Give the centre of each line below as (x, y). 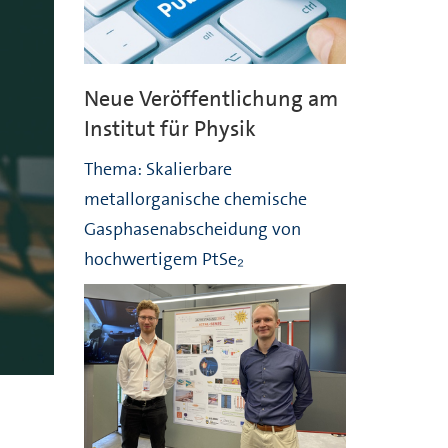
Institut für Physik (169, 129)
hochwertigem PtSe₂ (163, 259)
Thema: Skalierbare (157, 169)
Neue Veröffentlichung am (210, 99)
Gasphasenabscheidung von (192, 229)
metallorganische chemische (195, 199)
